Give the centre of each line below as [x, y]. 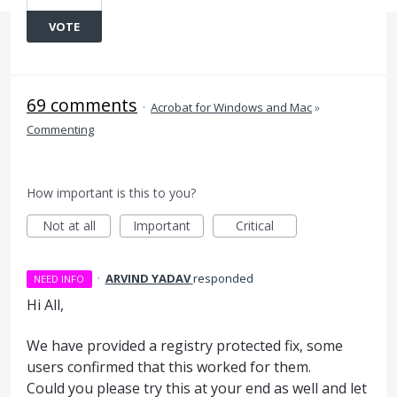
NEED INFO [59, 279]
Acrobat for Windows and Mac [231, 107]
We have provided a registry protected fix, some [185, 346]
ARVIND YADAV [148, 278]
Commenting [60, 129]
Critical [255, 226]
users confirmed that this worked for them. [169, 367]
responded [223, 278]
